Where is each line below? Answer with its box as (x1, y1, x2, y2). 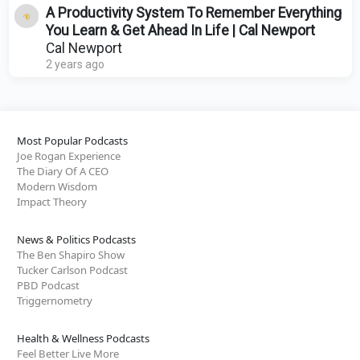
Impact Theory (17, 194, 87, 210)
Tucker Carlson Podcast (17, 263, 128, 278)
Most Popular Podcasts (17, 133, 128, 149)
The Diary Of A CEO (17, 164, 108, 179)
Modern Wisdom (17, 179, 97, 194)
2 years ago (45, 58, 104, 72)
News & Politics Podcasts (17, 232, 136, 247)
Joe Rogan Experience (17, 149, 121, 164)
